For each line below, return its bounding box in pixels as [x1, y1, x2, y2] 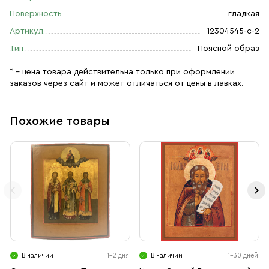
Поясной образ [198, 44, 259, 53]
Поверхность [10, 10, 62, 18]
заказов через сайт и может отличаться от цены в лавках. [10, 79, 244, 88]
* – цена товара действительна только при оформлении [10, 68, 235, 76]
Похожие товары [10, 115, 110, 127]
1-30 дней [228, 252, 258, 259]
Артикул [10, 27, 43, 35]
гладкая [228, 10, 259, 18]
